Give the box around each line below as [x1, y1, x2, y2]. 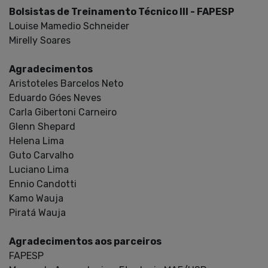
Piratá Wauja [9, 206, 66, 218]
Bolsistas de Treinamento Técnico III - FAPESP [9, 5, 234, 17]
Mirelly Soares [9, 34, 71, 46]
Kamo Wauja [9, 192, 63, 204]
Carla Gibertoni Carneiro [9, 106, 117, 118]
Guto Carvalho [9, 149, 74, 161]
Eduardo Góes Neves [9, 92, 101, 103]
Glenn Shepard [9, 120, 75, 132]
